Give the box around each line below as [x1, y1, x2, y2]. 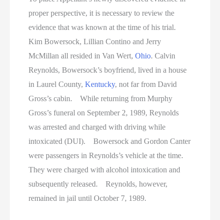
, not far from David [115, 80, 177, 88]
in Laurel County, [28, 80, 85, 88]
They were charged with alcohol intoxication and [28, 165, 181, 174]
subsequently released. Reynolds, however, [28, 179, 168, 188]
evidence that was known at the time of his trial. [28, 23, 182, 31]
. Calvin [151, 51, 176, 60]
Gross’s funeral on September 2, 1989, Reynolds [28, 108, 179, 117]
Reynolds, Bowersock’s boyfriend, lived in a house [28, 65, 187, 74]
